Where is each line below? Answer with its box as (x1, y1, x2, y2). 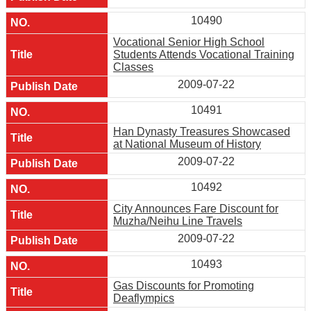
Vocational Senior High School (113, 35, 264, 48)
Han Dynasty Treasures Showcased (113, 125, 290, 137)
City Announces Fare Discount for (113, 202, 278, 215)
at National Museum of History (113, 137, 261, 150)
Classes (113, 60, 153, 73)
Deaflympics (113, 292, 174, 304)
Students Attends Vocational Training (113, 48, 294, 60)
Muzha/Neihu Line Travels (113, 215, 242, 227)
